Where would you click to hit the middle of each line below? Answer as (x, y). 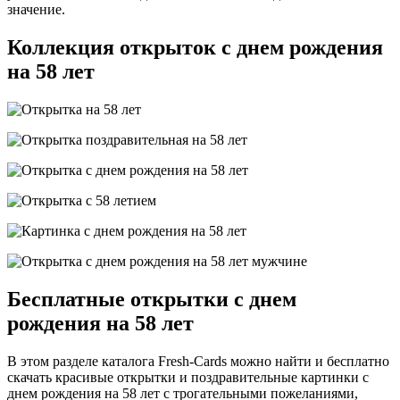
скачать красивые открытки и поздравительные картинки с (188, 377)
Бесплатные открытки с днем (152, 299)
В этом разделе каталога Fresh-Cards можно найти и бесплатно (198, 361)
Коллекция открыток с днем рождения (195, 47)
